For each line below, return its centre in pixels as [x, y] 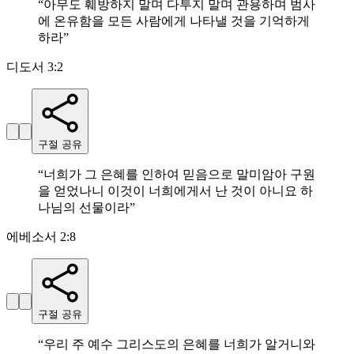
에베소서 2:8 [41, 237]
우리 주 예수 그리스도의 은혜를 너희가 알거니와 [179, 345]
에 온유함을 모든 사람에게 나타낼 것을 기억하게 [174, 21]
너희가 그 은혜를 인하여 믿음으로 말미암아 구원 [179, 175]
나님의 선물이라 [84, 208]
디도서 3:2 [35, 67]
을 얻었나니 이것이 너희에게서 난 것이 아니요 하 [175, 191]
